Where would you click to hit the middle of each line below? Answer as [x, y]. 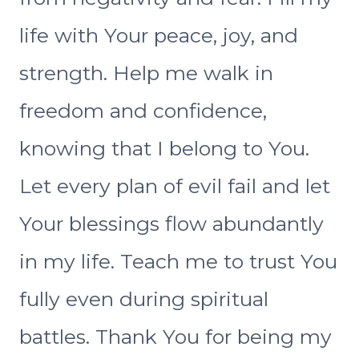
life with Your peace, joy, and [159, 36]
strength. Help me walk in [146, 73]
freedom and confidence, [143, 111]
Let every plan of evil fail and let [175, 186]
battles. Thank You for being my [175, 337]
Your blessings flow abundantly [171, 224]
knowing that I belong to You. [164, 149]
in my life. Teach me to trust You [178, 262]
